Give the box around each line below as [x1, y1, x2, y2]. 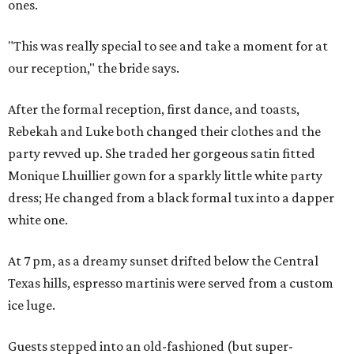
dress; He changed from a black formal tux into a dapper [8, 190, 334, 206]
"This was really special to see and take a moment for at [8, 38, 328, 55]
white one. [8, 212, 68, 228]
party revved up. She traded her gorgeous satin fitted [8, 145, 315, 162]
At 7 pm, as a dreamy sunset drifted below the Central [8, 253, 318, 269]
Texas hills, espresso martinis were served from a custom [8, 275, 333, 292]
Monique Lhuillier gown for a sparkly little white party [8, 168, 322, 184]
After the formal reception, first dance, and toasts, [8, 101, 299, 118]
